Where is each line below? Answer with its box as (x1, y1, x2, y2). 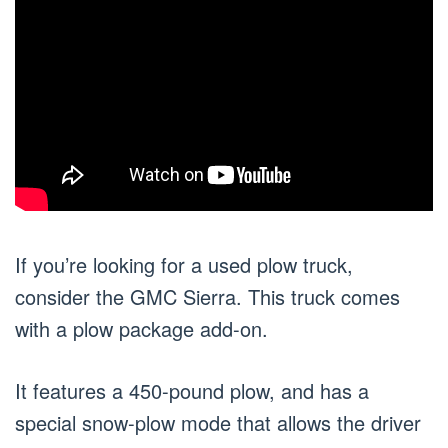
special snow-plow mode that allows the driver (15, 408, 421, 437)
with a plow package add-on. (15, 314, 268, 343)
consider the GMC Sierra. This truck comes (15, 282, 400, 311)
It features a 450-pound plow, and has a (15, 376, 369, 405)
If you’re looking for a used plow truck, (15, 250, 353, 279)
